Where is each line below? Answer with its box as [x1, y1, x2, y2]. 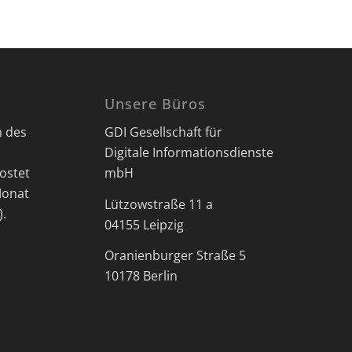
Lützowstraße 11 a [104, 195, 213, 213]
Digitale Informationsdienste [104, 144, 273, 162]
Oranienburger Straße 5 [104, 247, 246, 265]
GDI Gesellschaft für [104, 123, 222, 141]
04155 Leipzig [104, 215, 184, 233]
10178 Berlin [104, 267, 178, 285]
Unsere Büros [104, 93, 206, 113]
